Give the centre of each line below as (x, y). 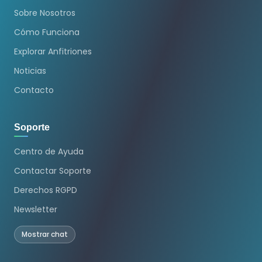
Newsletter (36, 209)
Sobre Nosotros (45, 13)
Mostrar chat (45, 234)
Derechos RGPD (46, 190)
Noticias (30, 70)
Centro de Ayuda (49, 151)
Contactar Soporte (53, 170)
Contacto (34, 90)
